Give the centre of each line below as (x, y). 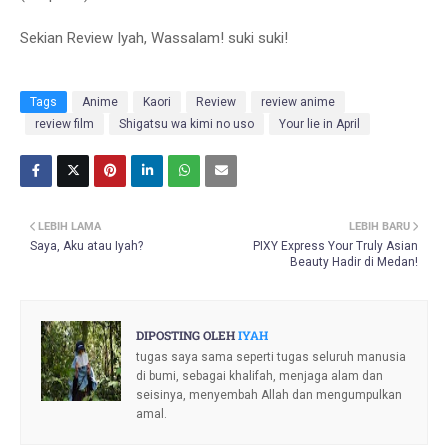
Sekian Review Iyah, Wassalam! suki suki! (154, 38)
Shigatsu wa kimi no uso (186, 124)
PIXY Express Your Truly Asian (335, 246)
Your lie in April (319, 124)
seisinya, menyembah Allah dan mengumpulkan (269, 395)
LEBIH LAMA (69, 227)
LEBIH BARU (379, 227)
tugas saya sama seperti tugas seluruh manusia (271, 357)
